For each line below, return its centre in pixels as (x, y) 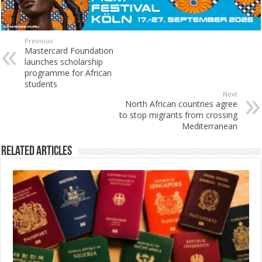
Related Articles (37, 151)
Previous (39, 40)
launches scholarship (64, 61)
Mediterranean (209, 126)
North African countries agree (181, 104)
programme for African (68, 73)
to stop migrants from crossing (178, 115)
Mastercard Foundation (69, 50)
